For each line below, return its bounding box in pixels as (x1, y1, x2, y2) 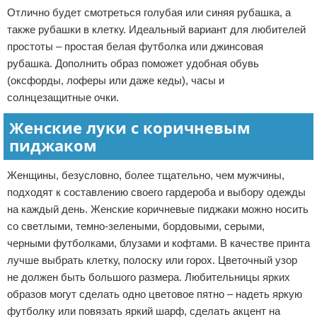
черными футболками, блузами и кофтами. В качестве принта (7, 237, 310, 249)
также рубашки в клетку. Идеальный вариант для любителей (7, 23, 306, 35)
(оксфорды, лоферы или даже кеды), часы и (7, 74, 224, 86)
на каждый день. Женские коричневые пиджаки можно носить (7, 203, 309, 215)
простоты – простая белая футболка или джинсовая (7, 40, 263, 52)
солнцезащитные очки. (7, 91, 119, 103)
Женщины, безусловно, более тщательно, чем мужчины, (7, 169, 284, 181)
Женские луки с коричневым (9, 117, 250, 138)
